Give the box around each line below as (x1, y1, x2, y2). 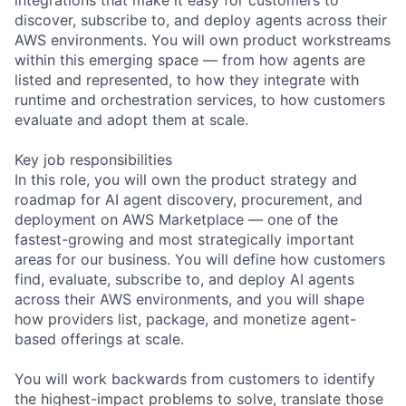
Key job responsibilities (14, 150, 172, 169)
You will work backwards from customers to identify (14, 369, 375, 388)
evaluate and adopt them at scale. (14, 110, 248, 129)
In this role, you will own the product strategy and (14, 169, 357, 188)
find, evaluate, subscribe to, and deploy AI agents (14, 269, 354, 288)
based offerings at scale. (14, 329, 184, 348)
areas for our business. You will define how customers (14, 249, 385, 268)
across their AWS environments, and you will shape (14, 289, 364, 308)
